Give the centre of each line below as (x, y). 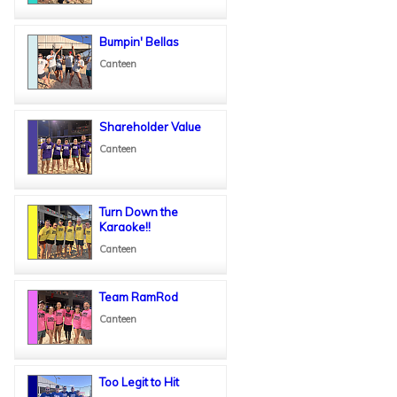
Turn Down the (139, 211)
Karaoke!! (125, 226)
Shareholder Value (150, 126)
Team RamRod (139, 296)
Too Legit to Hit (139, 381)
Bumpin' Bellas (139, 41)
